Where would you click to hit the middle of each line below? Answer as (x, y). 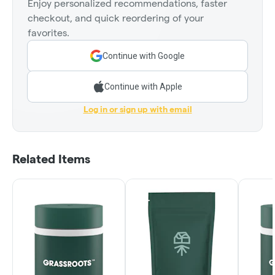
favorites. (48, 33)
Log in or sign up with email (137, 110)
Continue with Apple (143, 87)
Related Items (51, 159)
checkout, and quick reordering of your (116, 18)
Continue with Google (144, 56)
